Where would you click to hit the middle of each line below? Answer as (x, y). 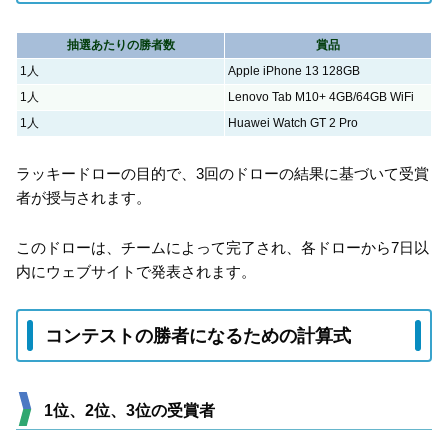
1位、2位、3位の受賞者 (129, 410)
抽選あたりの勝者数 (120, 44)
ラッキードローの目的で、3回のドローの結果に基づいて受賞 (222, 174)
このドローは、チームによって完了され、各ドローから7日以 (222, 247)
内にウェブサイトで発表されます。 (136, 271)
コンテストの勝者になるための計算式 (198, 335)
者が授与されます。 (83, 198)
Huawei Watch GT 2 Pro (293, 122)
